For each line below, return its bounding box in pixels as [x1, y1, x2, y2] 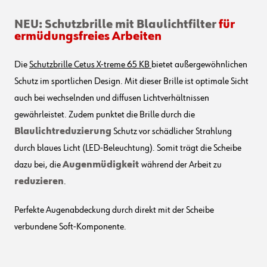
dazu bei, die [14, 160, 63, 170]
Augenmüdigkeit [63, 160, 141, 170]
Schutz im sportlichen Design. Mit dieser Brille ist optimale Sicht [14, 76, 249, 86]
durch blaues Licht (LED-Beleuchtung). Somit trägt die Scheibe [14, 143, 241, 153]
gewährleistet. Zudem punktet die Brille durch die [14, 110, 195, 120]
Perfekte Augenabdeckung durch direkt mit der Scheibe [14, 205, 214, 215]
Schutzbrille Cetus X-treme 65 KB [29, 60, 151, 70]
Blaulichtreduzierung [14, 126, 111, 136]
